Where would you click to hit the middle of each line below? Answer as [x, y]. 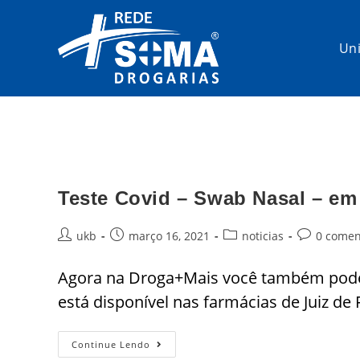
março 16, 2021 [169, 236]
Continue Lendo [111, 344]
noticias [263, 236]
